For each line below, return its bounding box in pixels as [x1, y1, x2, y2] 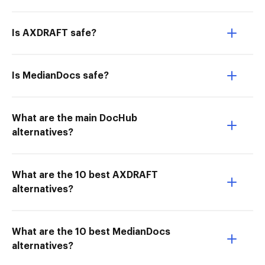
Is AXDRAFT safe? [12, 28, 96, 38]
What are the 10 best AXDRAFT [12, 170, 158, 180]
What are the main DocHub [12, 114, 137, 123]
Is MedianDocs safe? [12, 71, 109, 80]
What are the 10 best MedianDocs [12, 227, 170, 237]
